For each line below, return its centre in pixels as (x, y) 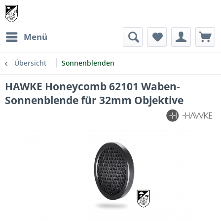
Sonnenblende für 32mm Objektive (94, 100)
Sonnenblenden (88, 63)
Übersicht (30, 63)
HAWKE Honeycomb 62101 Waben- (92, 86)
